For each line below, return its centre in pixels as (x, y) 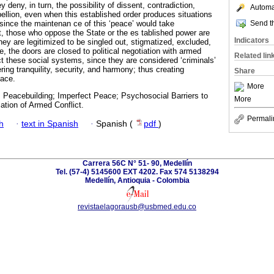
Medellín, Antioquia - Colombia (137, 180)
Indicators (252, 40)
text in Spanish (50, 124)
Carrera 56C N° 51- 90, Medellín (137, 163)
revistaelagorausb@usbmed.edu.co (137, 206)
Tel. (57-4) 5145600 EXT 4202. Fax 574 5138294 (137, 172)
